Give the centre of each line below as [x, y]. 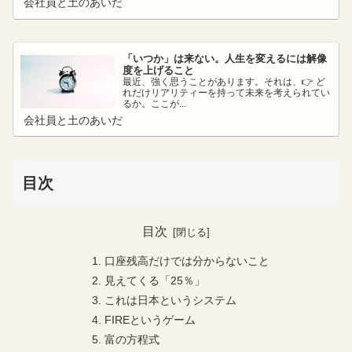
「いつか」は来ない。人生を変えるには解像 [225, 58]
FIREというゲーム [150, 319]
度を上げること [159, 70]
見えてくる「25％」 [155, 280]
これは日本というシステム [171, 300]
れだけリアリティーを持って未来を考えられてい [227, 92]
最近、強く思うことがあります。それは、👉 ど [224, 81]
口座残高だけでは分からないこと [187, 260]
